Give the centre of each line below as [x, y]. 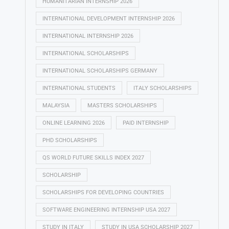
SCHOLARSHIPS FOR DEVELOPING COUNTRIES [103, 192]
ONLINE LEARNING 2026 [73, 123]
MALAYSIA [56, 106]
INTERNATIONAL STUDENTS [79, 88]
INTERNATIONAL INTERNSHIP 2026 [88, 36]
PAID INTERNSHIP [145, 123]
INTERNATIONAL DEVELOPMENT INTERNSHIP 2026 [108, 19]
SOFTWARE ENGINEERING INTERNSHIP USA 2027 [106, 210]
